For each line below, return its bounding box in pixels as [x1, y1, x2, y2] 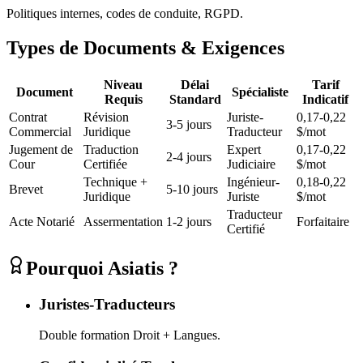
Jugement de [9, 142, 73, 156]
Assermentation [83, 214, 163, 228]
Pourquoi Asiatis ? [26, 257, 178, 279]
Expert [227, 142, 261, 156]
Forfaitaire [297, 214, 349, 228]
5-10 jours [166, 181, 218, 196]
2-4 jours [166, 149, 211, 164]
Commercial [9, 124, 71, 139]
